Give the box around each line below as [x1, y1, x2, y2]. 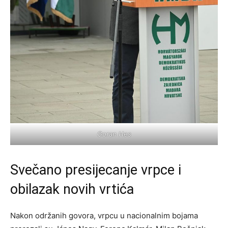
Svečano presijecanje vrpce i [10, 162, 181, 179]
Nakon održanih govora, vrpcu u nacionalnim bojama [10, 211, 198, 221]
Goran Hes [97, 130, 131, 138]
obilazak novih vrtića [10, 181, 134, 198]
